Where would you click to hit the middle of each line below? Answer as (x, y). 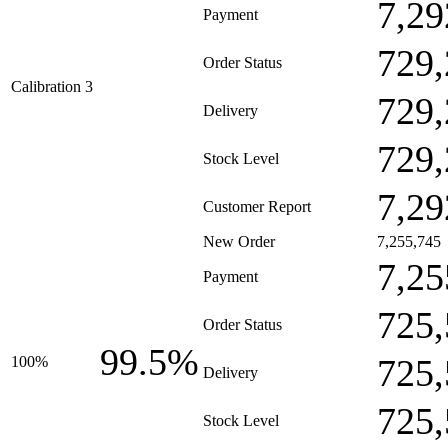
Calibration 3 (52, 86)
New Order (239, 241)
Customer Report (257, 206)
